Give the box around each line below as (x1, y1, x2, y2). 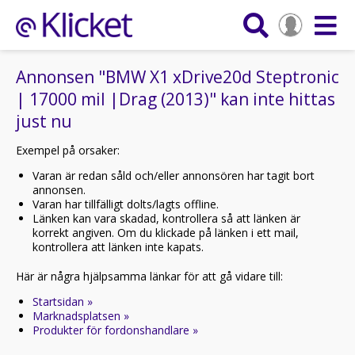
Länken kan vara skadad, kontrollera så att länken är (32, 211, 300, 226)
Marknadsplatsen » (32, 308, 129, 323)
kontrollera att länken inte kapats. (32, 239, 204, 254)
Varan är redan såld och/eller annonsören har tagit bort (32, 168, 315, 183)
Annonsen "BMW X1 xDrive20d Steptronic (16, 66, 339, 88)
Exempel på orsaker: (16, 143, 120, 158)
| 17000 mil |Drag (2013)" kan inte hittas (16, 88, 335, 110)
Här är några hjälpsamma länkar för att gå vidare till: (16, 269, 283, 284)
